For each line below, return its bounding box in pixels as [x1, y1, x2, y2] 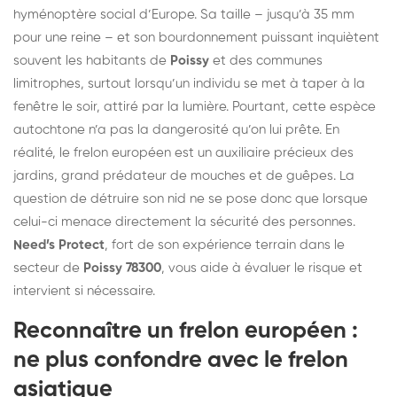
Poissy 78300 [83, 261, 161, 275]
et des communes [209, 53, 323, 67]
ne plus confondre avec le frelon [13, 348, 348, 372]
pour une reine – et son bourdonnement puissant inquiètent [13, 30, 379, 44]
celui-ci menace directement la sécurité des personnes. [13, 214, 355, 229]
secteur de [13, 261, 83, 275]
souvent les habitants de [13, 53, 170, 67]
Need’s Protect [13, 237, 105, 252]
